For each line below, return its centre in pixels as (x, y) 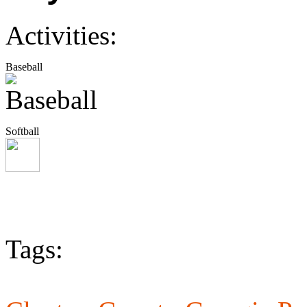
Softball (22, 132)
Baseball (24, 67)
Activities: (61, 36)
